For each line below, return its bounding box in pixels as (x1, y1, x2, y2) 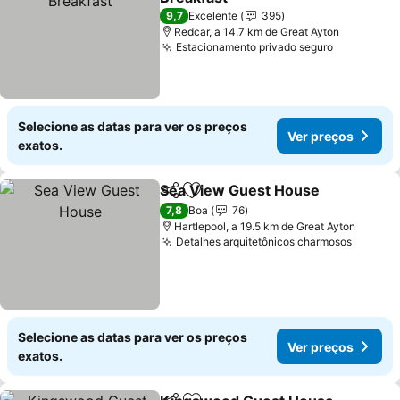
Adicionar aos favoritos (190, 190, 349, 209)
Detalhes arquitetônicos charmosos (176, 235, 353, 248)
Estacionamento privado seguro (176, 40, 334, 54)
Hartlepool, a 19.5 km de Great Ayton (174, 220, 356, 233)
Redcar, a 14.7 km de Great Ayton (174, 25, 340, 38)
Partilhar (159, 190, 212, 206)
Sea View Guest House (160, 181, 321, 199)
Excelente (188, 9, 238, 22)
